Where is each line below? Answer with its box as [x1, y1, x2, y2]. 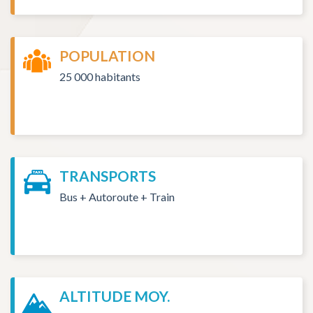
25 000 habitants [59, 69, 140, 83]
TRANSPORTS [59, 167, 156, 185]
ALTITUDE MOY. [59, 287, 170, 305]
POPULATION [59, 47, 155, 65]
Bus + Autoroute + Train [59, 189, 175, 203]
